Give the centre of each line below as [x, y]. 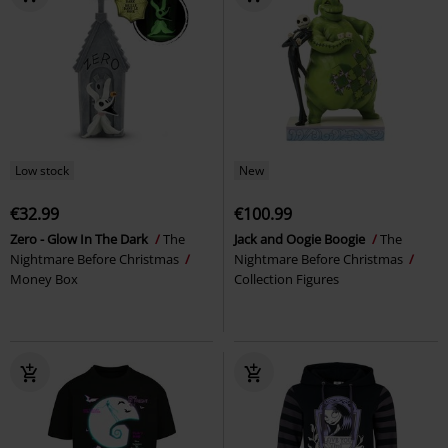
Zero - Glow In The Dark [80, 239]
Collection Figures [286, 279]
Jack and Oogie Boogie [301, 239]
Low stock [42, 171]
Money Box [44, 279]
